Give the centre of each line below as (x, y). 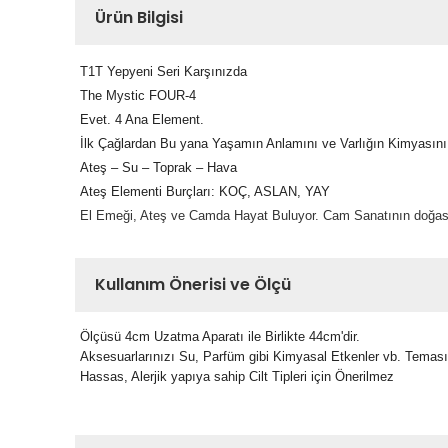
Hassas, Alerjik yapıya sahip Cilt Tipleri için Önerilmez (237, 376)
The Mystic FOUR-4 (138, 95)
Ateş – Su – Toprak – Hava (158, 167)
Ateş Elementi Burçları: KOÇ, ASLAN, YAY (205, 191)
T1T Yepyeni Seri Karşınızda (163, 71)
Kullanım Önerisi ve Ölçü (193, 284)
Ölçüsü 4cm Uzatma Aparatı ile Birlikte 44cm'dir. (220, 336)
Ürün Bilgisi (139, 17)
